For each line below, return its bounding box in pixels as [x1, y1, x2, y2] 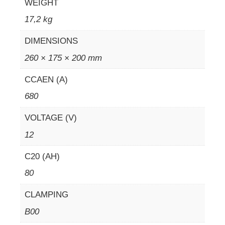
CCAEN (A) [24, 74, 68, 84]
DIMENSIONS [24, 36, 78, 46]
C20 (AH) [24, 151, 60, 161]
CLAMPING [24, 190, 68, 199]
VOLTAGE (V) [24, 113, 77, 123]
